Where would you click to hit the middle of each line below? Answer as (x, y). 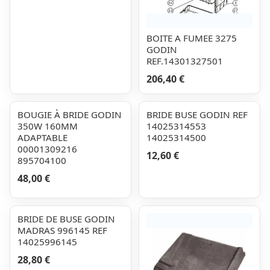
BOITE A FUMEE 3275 (192, 38)
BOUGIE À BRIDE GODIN (70, 115)
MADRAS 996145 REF (62, 230)
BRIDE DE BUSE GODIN (66, 219)
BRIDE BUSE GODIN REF (197, 115)
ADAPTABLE (42, 137)
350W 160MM (48, 126)
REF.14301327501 (185, 61)
